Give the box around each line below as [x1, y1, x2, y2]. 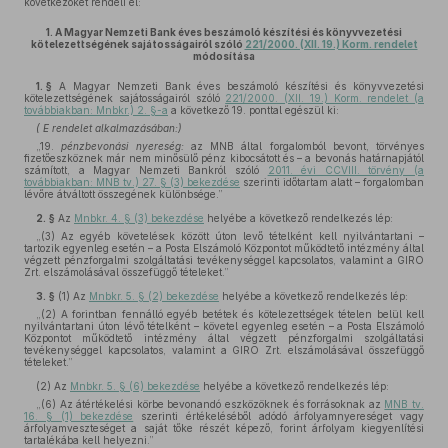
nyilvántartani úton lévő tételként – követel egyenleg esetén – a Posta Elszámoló [24, 320, 424, 332]
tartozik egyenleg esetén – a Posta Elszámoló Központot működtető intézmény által [24, 242, 424, 254]
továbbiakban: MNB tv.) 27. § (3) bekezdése [24, 176, 240, 188]
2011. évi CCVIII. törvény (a [267, 164, 425, 176]
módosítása [193, 50, 255, 62]
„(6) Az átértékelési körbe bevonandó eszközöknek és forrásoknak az [36, 398, 385, 410]
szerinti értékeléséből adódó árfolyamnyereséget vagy [133, 410, 424, 422]
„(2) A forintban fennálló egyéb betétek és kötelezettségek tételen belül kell [36, 308, 424, 320]
